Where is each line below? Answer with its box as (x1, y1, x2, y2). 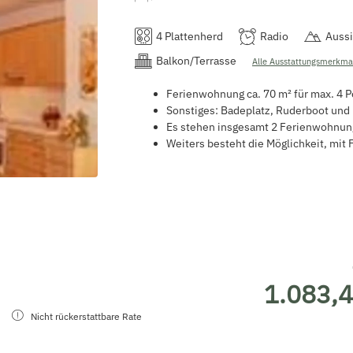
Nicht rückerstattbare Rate (31, 310, 142, 322)
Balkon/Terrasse (156, 53, 236, 68)
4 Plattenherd (156, 28, 223, 43)
